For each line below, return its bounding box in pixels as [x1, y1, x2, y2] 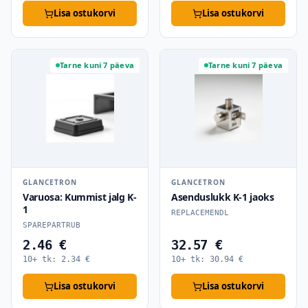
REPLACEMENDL [171, 208, 229, 217]
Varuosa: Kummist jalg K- [23, 190, 137, 203]
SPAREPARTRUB [23, 221, 80, 230]
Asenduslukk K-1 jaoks [171, 190, 274, 203]
